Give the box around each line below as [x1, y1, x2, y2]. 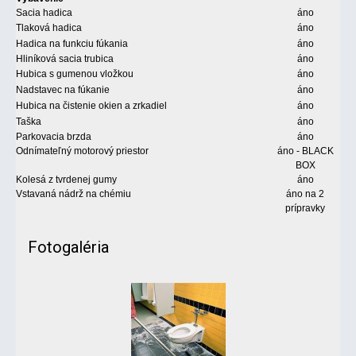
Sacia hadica [16, 6, 72, 18]
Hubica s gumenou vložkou [16, 68, 133, 79]
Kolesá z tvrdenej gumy [16, 173, 117, 185]
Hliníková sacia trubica [16, 52, 114, 64]
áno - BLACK [277, 145, 334, 157]
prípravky [285, 202, 325, 214]
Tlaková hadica [16, 21, 82, 33]
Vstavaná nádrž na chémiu [16, 188, 131, 199]
